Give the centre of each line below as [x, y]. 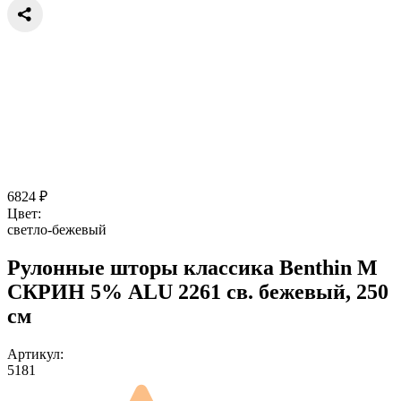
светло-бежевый [57, 229]
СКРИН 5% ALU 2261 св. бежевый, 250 [198, 291]
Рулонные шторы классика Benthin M [192, 267]
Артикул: [35, 354]
